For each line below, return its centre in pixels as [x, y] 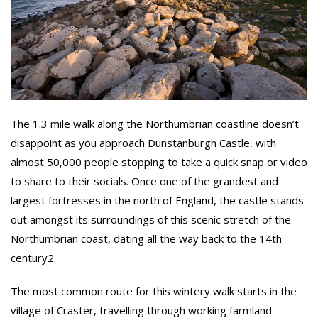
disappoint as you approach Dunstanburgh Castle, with [143, 142]
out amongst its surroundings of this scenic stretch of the [151, 219]
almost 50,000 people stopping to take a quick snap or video [159, 161]
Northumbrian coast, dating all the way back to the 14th [146, 238]
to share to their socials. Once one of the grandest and [144, 181]
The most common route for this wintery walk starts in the [154, 291]
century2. [33, 257]
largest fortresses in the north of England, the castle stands [157, 200]
